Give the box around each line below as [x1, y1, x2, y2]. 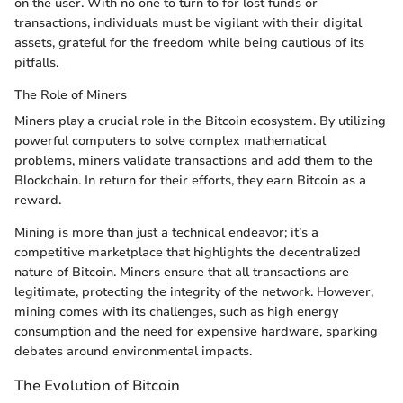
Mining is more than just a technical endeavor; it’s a [14, 224, 318, 242]
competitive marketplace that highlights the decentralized [14, 244, 361, 262]
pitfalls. [14, 54, 58, 72]
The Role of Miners [14, 86, 127, 104]
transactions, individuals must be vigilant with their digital [14, 14, 362, 32]
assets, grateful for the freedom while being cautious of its [14, 34, 364, 52]
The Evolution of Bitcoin [14, 375, 180, 397]
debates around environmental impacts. [14, 343, 252, 361]
